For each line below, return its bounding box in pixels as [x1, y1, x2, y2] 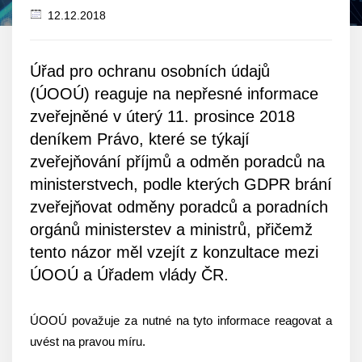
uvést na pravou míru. [30, 335, 145, 348]
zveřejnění [47, 44, 102, 58]
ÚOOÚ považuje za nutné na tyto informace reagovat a [30, 314, 332, 327]
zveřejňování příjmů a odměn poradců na [30, 153, 325, 170]
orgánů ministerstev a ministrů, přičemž [30, 221, 313, 238]
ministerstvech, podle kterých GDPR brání [30, 175, 332, 193]
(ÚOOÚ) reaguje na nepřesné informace [30, 85, 318, 103]
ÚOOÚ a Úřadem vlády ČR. [30, 266, 229, 284]
